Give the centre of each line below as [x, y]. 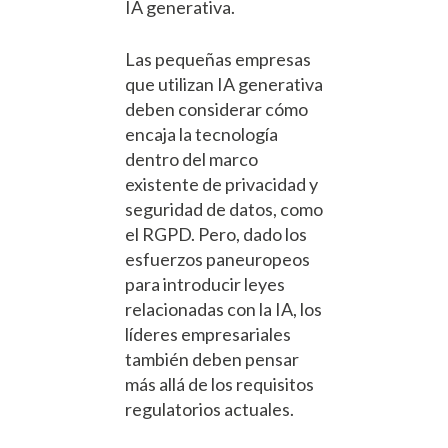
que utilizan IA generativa [224, 84]
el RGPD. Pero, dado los [216, 234]
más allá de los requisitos [219, 384]
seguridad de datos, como [224, 209]
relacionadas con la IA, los [223, 309]
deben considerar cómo [216, 109]
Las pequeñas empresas [218, 59]
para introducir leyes [205, 284]
